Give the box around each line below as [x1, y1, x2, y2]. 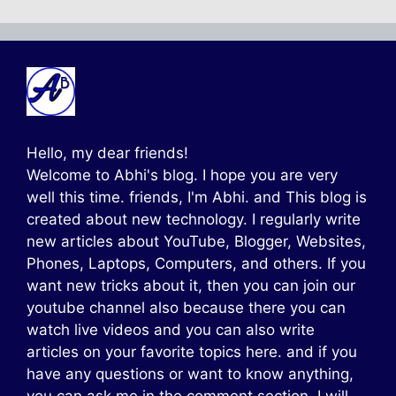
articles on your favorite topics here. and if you [27, 342, 357, 361]
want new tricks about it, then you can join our [27, 276, 355, 294]
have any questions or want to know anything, [27, 364, 354, 383]
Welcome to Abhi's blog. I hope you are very [27, 165, 338, 184]
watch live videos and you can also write [27, 320, 315, 339]
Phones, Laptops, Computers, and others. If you [27, 254, 366, 272]
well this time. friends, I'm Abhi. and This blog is [27, 187, 367, 206]
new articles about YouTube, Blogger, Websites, [27, 232, 366, 250]
